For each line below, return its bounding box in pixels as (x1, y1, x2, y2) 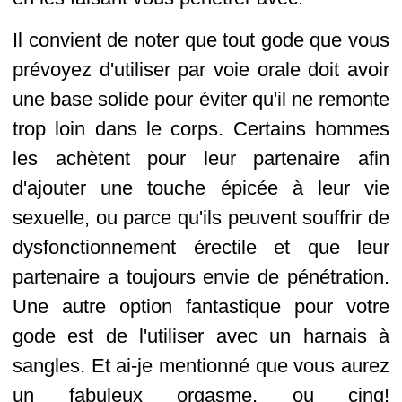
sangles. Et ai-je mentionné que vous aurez (13, 354, 389, 377)
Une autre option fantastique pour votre (13, 295, 389, 318)
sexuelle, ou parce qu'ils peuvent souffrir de (13, 206, 389, 229)
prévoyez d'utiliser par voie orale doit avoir (13, 58, 389, 81)
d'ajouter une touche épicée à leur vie (13, 177, 389, 199)
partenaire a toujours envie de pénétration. (13, 266, 389, 288)
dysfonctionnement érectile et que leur (13, 236, 389, 258)
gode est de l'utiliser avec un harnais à (13, 325, 389, 347)
